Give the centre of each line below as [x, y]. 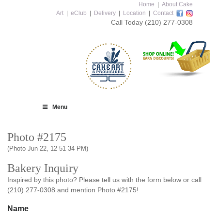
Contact [163, 13]
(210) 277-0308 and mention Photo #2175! [73, 190]
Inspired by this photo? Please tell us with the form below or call [104, 180]
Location [134, 13]
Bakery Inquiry [43, 168]
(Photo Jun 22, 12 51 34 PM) [48, 148]
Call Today [128, 22]
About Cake [177, 4]
